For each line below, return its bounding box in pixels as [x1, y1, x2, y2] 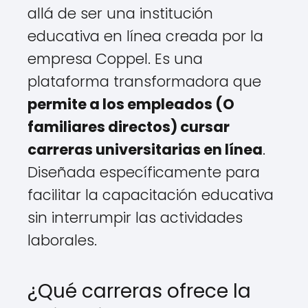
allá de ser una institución [27, 3, 213, 23]
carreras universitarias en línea [27, 140, 263, 159]
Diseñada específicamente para [27, 162, 260, 182]
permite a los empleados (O [27, 94, 234, 114]
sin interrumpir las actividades [27, 208, 243, 228]
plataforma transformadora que [27, 71, 261, 91]
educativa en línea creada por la [27, 26, 263, 46]
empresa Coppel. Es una [27, 49, 203, 69]
